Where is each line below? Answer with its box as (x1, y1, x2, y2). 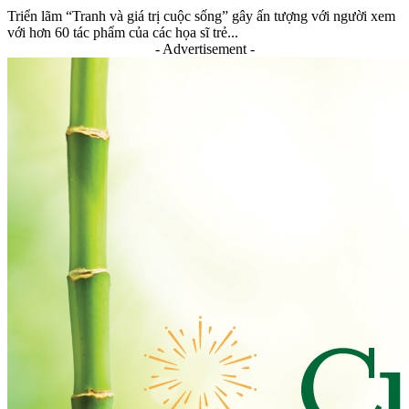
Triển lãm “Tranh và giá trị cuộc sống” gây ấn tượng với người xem (7, 8, 395, 25)
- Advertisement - (154, 41, 255, 58)
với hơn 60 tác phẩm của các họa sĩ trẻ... (7, 25, 238, 41)
